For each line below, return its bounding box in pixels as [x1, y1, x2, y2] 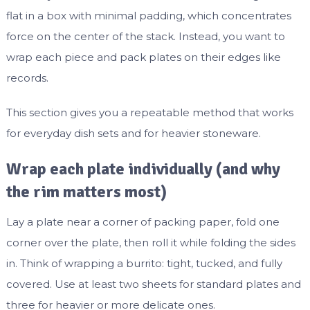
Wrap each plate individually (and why [6, 158, 280, 180]
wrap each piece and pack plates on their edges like [6, 51, 281, 64]
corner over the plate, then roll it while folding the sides [6, 236, 295, 250]
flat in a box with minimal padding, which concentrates [6, 9, 291, 23]
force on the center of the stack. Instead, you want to [6, 30, 285, 44]
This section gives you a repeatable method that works [6, 106, 293, 120]
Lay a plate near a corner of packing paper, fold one [6, 215, 280, 229]
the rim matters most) [6, 181, 167, 203]
